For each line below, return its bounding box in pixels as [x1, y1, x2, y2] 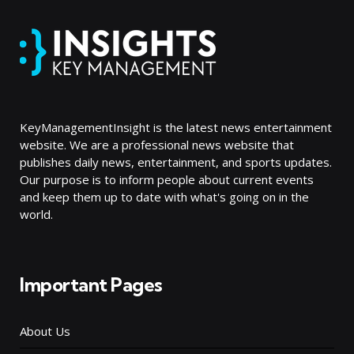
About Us [20, 323, 70, 339]
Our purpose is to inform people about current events [20, 171, 314, 187]
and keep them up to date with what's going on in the [20, 189, 309, 205]
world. [20, 206, 53, 222]
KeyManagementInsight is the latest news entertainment [20, 119, 332, 135]
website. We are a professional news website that [20, 137, 294, 153]
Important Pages [20, 273, 163, 296]
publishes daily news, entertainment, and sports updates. [20, 154, 332, 170]
